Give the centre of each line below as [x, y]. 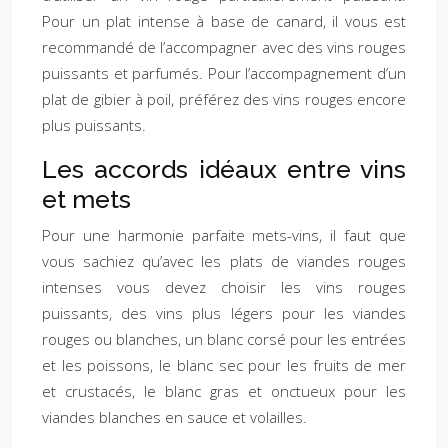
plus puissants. [94, 125]
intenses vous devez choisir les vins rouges [224, 287]
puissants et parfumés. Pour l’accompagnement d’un [224, 73]
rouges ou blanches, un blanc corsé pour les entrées [224, 339]
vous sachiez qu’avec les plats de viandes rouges [224, 261]
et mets [86, 199]
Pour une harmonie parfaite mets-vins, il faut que [224, 235]
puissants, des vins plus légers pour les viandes [224, 313]
